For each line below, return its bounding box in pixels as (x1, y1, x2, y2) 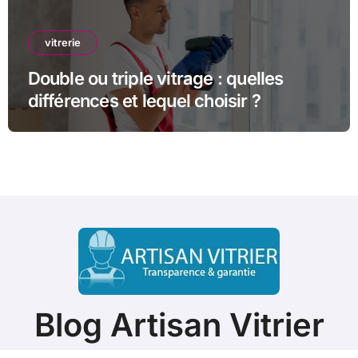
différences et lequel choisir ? (27, 89, 261, 111)
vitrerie (44, 35, 81, 49)
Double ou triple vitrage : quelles (27, 67, 284, 89)
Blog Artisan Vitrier (34, 304, 324, 344)
